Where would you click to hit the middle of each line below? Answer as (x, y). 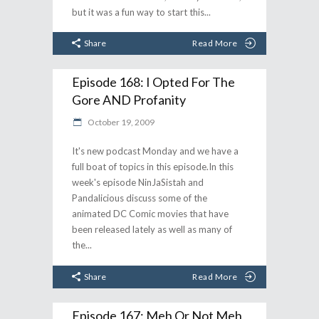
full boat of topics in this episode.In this (153, 167)
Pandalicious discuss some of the (140, 198)
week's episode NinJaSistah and (138, 182)
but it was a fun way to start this (138, 12)
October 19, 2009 (120, 122)
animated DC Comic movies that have (150, 214)
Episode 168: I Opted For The (153, 82)
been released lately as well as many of (152, 229)
